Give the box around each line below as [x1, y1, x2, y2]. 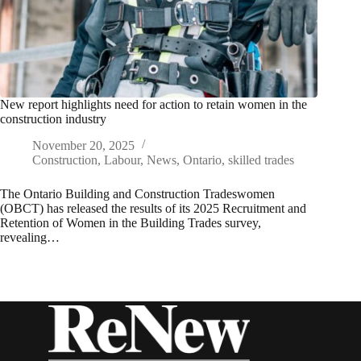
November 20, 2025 [32, 139, 135, 153]
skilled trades [228, 153, 294, 168]
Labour [104, 153, 140, 168]
